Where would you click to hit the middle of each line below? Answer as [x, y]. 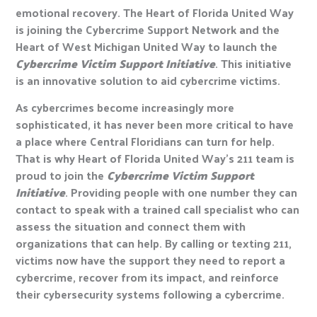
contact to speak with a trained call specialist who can [158, 209]
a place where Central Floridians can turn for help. [145, 142]
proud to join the [62, 175]
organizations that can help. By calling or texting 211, [154, 243]
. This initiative [254, 63]
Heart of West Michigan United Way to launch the [147, 46]
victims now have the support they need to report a [151, 260]
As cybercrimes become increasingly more [125, 108]
